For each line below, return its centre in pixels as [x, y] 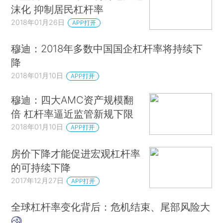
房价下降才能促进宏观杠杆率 [76, 153]
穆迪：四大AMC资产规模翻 [72, 100]
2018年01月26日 [38, 22]
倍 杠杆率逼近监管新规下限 [72, 114]
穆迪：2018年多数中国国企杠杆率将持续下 [107, 49]
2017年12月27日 [38, 180]
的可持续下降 [41, 167]
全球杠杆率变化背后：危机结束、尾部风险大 [111, 207]
